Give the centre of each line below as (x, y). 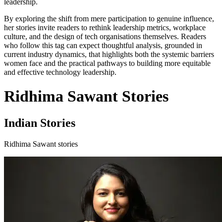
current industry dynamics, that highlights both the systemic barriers (109, 54)
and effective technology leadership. (60, 72)
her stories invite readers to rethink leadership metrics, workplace (105, 28)
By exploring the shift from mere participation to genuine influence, (109, 19)
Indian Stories (40, 123)
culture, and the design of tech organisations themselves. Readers (105, 36)
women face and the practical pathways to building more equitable (107, 63)
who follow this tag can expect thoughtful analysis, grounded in (103, 45)
